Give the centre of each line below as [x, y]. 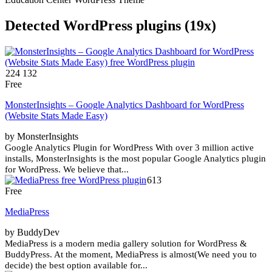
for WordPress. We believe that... [67, 169]
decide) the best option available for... [76, 265]
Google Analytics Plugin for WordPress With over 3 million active [129, 147]
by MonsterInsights [42, 136]
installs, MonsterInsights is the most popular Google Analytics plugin [135, 158]
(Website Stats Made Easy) [56, 115]
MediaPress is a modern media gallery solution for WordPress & [126, 243]
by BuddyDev [32, 232]
